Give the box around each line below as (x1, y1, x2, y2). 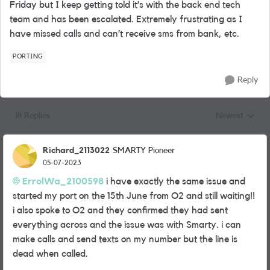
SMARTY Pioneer (113, 146, 175, 155)
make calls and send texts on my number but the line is (13, 234, 237, 244)
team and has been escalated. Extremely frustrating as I (10, 14, 242, 24)
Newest (216, 111, 243, 120)
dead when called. (13, 249, 88, 259)
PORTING (13, 53, 43, 60)
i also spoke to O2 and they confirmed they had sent (13, 206, 228, 215)
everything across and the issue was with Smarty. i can (13, 220, 241, 230)
